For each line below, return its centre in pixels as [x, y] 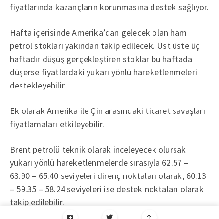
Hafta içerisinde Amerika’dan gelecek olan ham [99, 33]
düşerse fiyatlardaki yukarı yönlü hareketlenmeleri [104, 72]
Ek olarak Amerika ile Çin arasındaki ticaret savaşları [108, 111]
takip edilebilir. [37, 202]
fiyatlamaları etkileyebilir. [57, 124]
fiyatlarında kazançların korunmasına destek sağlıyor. [109, 7]
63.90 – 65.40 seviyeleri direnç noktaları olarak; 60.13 [108, 176]
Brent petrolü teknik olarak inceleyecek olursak [98, 149]
